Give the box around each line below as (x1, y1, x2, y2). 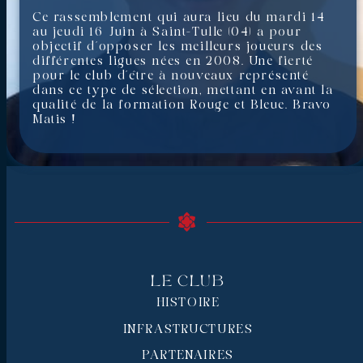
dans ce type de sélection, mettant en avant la (32, 83, 334, 97)
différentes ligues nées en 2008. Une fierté (32, 54, 314, 68)
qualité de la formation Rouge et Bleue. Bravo (32, 98, 332, 112)
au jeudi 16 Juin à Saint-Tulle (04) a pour (32, 25, 302, 39)
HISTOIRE (156, 296, 220, 310)
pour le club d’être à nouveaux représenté (32, 69, 310, 83)
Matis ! (32, 113, 76, 126)
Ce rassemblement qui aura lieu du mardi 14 (32, 11, 326, 24)
